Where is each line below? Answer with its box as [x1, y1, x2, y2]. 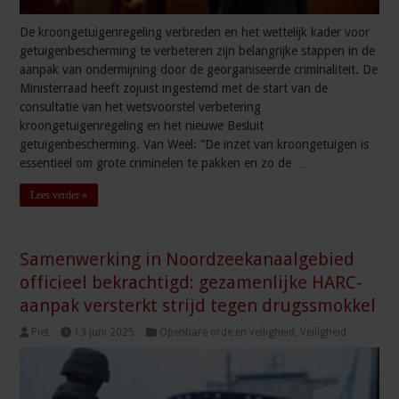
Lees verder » [30, 189, 88, 202]
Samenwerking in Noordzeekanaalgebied [20, 248, 355, 271]
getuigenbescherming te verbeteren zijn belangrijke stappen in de [20, 44, 376, 59]
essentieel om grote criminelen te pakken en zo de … [20, 156, 308, 171]
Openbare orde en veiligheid [159, 326, 296, 339]
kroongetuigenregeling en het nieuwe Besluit [20, 118, 265, 134]
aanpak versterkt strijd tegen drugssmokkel [20, 295, 377, 317]
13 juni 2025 [74, 326, 135, 339]
